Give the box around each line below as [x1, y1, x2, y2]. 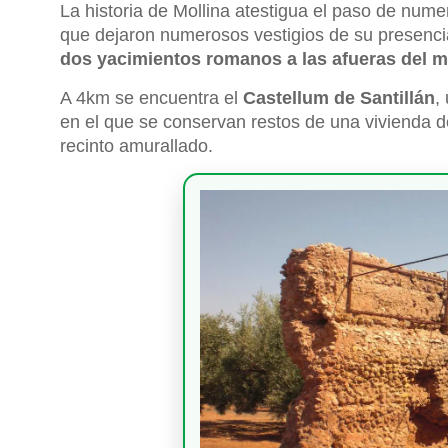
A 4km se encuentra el [60, 87, 243, 108]
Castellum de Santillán [243, 87, 435, 108]
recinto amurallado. [60, 135, 213, 156]
